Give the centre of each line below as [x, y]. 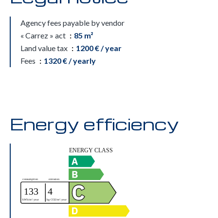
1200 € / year [99, 48]
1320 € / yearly [70, 61]
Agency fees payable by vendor [73, 23]
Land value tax [45, 48]
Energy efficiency [94, 124]
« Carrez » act [44, 35]
